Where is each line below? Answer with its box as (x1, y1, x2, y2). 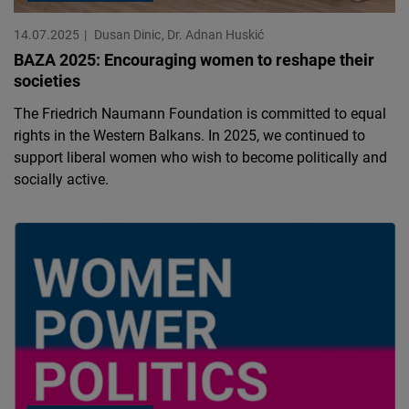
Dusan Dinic (94, 26, 163, 44)
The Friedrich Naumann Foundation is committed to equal (14, 103, 386, 124)
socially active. (14, 169, 109, 190)
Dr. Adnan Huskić (167, 26, 264, 44)
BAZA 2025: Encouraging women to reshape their (14, 48, 374, 71)
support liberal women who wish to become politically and (14, 147, 387, 168)
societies (14, 69, 80, 92)
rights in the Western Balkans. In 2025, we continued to (14, 125, 365, 146)
